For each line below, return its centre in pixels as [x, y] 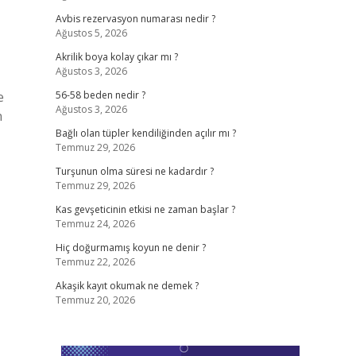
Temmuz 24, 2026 [95, 224]
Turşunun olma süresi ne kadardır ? [134, 171]
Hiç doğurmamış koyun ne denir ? [130, 248]
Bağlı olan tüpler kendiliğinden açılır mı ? [145, 133]
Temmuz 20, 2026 [95, 300]
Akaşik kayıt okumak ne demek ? [127, 286]
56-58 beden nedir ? [100, 95]
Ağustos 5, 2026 [91, 33]
